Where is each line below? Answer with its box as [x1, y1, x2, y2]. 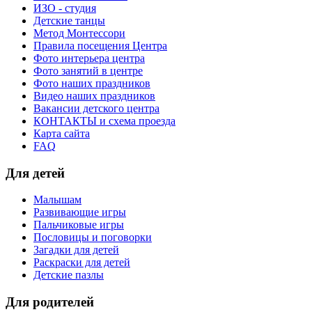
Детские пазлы [33, 269, 104, 281]
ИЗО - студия [33, 1, 96, 14]
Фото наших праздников [33, 77, 150, 89]
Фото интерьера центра [33, 52, 145, 64]
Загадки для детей [33, 244, 119, 256]
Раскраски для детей [33, 256, 130, 269]
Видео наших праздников [33, 89, 155, 102]
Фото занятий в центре [33, 64, 143, 77]
